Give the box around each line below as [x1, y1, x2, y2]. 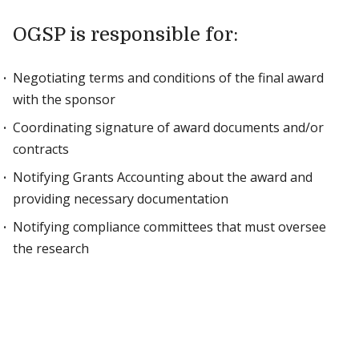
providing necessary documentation [13, 190, 228, 208]
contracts [13, 140, 69, 158]
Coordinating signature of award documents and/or [13, 119, 324, 136]
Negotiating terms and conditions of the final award [13, 69, 324, 87]
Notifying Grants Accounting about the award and [13, 168, 313, 186]
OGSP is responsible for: [13, 23, 238, 46]
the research [13, 240, 89, 257]
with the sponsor [13, 91, 115, 108]
